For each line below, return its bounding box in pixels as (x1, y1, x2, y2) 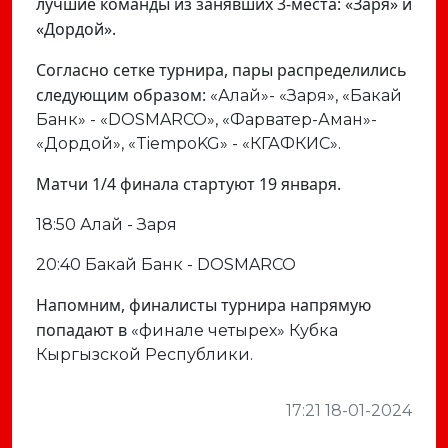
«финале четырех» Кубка (127, 321, 338, 340)
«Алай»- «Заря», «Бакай (210, 86, 402, 105)
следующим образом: (36, 84, 210, 106)
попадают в (36, 319, 127, 341)
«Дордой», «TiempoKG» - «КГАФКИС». (36, 134, 341, 153)
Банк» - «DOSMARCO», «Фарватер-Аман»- (36, 110, 377, 129)
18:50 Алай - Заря (36, 215, 177, 234)
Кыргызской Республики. (36, 345, 253, 364)
